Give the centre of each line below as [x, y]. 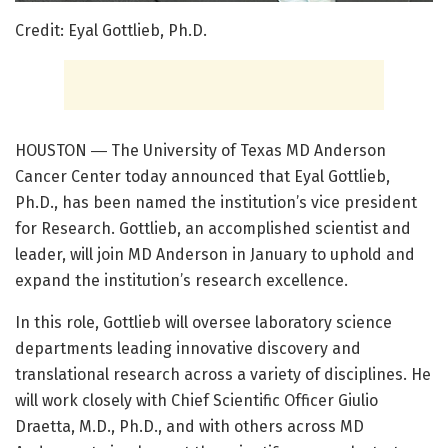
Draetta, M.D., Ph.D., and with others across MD [189, 426]
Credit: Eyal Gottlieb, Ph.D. [111, 30]
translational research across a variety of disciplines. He [223, 374]
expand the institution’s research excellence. [181, 280]
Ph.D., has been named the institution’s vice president [216, 202]
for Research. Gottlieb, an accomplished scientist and [213, 228]
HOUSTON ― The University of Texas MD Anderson [200, 150]
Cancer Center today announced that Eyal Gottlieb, [202, 176]
